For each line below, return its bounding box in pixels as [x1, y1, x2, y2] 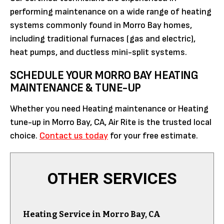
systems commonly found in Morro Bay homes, [10, 19, 192, 30]
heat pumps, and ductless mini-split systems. [10, 46, 187, 57]
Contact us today [39, 130, 108, 141]
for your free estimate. [108, 130, 198, 141]
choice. [10, 130, 39, 141]
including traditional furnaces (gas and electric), [10, 33, 195, 44]
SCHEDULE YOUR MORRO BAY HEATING [10, 67, 198, 82]
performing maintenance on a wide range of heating [10, 6, 211, 17]
